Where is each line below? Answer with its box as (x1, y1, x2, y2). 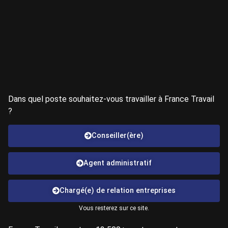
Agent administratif (83, 159, 152, 168)
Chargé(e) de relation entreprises (60, 186, 176, 195)
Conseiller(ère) (92, 131, 144, 140)
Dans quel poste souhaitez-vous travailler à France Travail (8, 94, 214, 104)
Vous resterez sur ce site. (79, 205, 149, 212)
